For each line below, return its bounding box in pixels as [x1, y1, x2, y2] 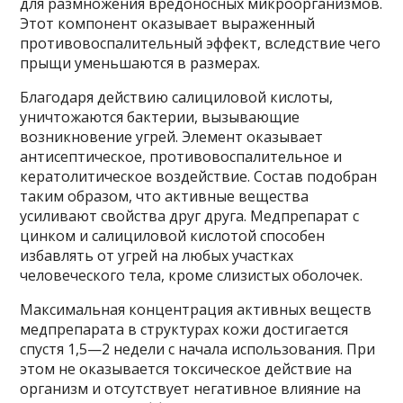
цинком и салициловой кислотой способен [20, 226, 326, 246]
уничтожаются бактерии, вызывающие [20, 107, 300, 128]
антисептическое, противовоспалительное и [20, 147, 343, 167]
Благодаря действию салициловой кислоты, [20, 87, 334, 108]
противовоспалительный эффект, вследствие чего [20, 33, 381, 54]
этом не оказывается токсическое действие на [20, 359, 353, 380]
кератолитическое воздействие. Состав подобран [20, 166, 378, 187]
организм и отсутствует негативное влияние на [20, 379, 362, 399]
